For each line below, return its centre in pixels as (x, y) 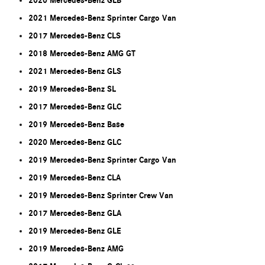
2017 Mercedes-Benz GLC (75, 107)
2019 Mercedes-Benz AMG (76, 249)
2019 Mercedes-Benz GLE (75, 231)
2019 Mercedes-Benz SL (72, 89)
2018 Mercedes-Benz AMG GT (82, 54)
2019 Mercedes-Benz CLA (75, 178)
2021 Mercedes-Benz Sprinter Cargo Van (102, 18)
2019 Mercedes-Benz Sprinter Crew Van (101, 196)
